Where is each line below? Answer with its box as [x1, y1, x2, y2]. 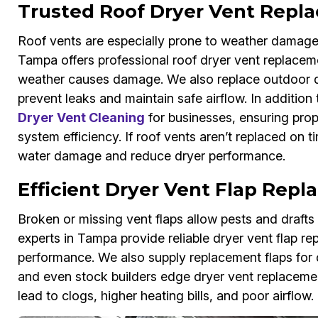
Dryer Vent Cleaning [17, 110, 145, 126]
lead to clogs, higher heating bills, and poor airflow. [17, 288, 314, 304]
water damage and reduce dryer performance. [17, 148, 285, 164]
